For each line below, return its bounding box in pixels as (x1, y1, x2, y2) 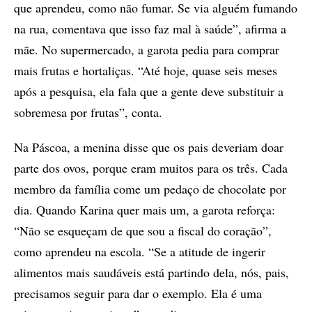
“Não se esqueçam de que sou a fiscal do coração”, (14, 221, 272, 239)
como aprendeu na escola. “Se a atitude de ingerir (14, 242, 265, 260)
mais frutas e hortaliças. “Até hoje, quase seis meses (14, 61, 277, 79)
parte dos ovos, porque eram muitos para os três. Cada (14, 159, 288, 176)
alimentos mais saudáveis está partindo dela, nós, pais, (14, 263, 289, 281)
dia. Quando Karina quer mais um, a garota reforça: (14, 201, 275, 218)
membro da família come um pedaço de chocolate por (14, 180, 286, 197)
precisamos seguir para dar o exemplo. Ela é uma (14, 284, 262, 302)
